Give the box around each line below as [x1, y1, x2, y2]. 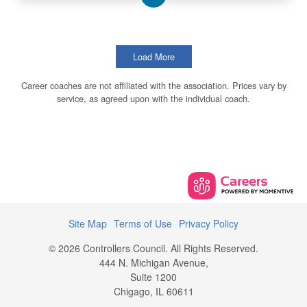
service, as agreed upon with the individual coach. [57, 92, 250, 105]
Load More [132, 50, 175, 63]
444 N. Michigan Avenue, [99, 256, 208, 269]
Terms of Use [114, 217, 172, 230]
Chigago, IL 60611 [113, 284, 194, 298]
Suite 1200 [130, 270, 177, 284]
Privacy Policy [179, 217, 238, 230]
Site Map [69, 217, 107, 230]
